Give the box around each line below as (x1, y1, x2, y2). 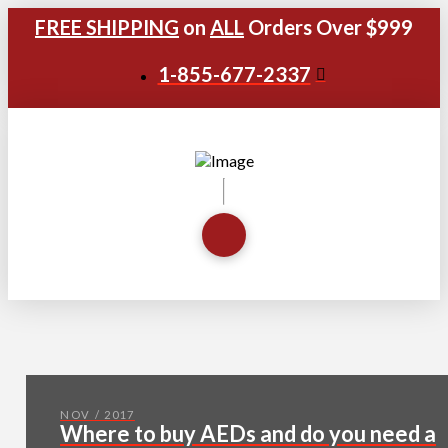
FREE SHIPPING (35, 14, 179, 39)
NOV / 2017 (60, 408, 135, 422)
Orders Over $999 (244, 14, 413, 39)
